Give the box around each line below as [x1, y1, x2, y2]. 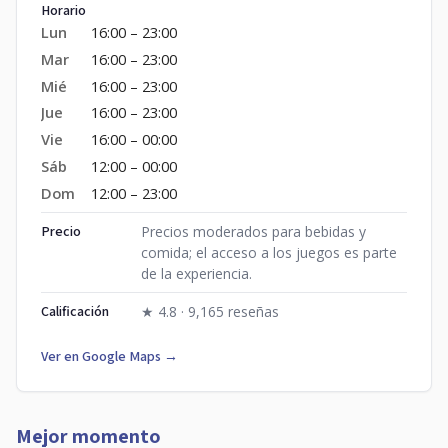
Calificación [41, 301, 109, 320]
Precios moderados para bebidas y [141, 221, 366, 241]
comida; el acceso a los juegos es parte [141, 242, 397, 262]
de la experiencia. [141, 263, 252, 283]
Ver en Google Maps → [41, 346, 178, 365]
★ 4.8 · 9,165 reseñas [141, 301, 279, 321]
